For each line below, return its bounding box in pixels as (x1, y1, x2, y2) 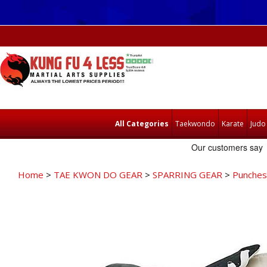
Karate (221, 119, 244, 129)
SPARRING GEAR (153, 169, 222, 181)
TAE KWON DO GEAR (54, 169, 142, 181)
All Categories (114, 119, 169, 129)
